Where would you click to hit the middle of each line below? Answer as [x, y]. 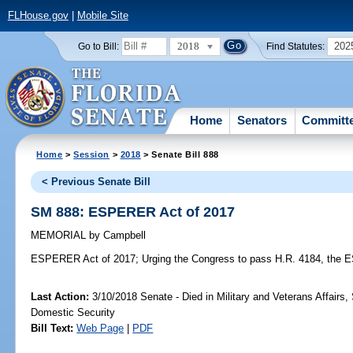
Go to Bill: [98, 46]
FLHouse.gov [38, 16]
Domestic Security [73, 313]
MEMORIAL [60, 236]
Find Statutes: [296, 46]
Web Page [100, 329]
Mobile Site [102, 16]
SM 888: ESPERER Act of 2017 [133, 212]
